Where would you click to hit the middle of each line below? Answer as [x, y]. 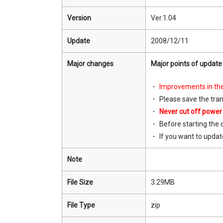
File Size [80, 182]
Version [79, 18]
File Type [81, 205]
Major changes [90, 64]
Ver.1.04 [164, 18]
